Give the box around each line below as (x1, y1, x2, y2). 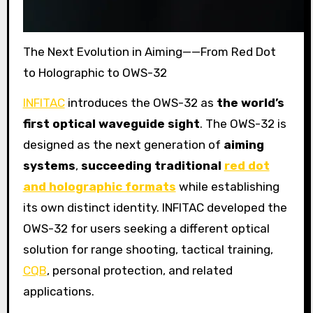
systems (22, 158, 75, 173)
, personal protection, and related (46, 263, 233, 277)
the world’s (216, 95, 284, 110)
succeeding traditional (80, 158, 224, 173)
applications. (22, 284, 94, 298)
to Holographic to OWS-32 (22, 66, 167, 80)
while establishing (175, 179, 279, 194)
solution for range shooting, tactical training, (22, 242, 273, 256)
